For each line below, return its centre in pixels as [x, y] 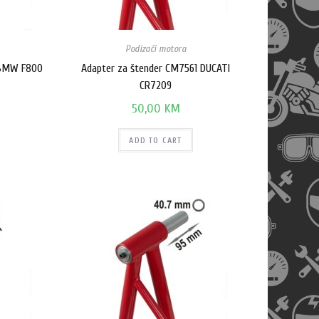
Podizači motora [156, 49]
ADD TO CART [156, 140]
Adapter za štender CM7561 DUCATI [156, 68]
